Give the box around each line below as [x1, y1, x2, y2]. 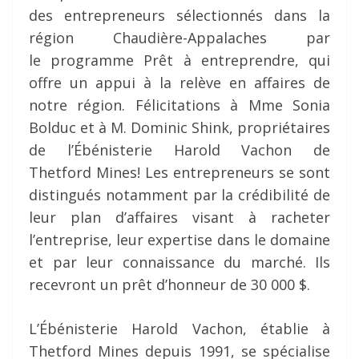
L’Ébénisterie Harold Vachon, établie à [29, 319, 330, 339]
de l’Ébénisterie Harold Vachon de [29, 140, 330, 160]
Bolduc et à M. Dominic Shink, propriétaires [29, 118, 330, 138]
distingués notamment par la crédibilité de [29, 185, 330, 205]
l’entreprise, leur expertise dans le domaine [29, 230, 330, 250]
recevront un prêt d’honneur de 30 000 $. [29, 275, 310, 295]
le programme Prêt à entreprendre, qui [29, 50, 330, 71]
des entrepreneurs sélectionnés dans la [29, 6, 330, 26]
